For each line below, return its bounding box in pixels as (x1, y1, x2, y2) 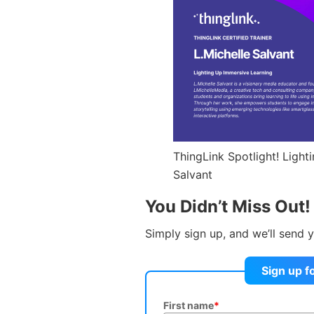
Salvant (173, 167, 212, 182)
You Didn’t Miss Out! (145, 196, 310, 217)
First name (163, 299, 214, 311)
